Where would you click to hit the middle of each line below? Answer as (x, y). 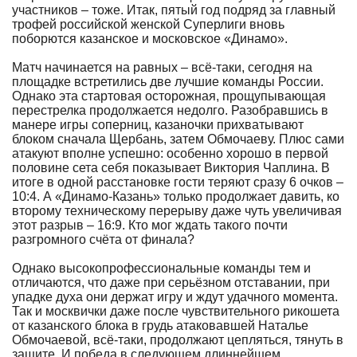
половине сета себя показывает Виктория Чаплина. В (171, 168)
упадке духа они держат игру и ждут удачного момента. (175, 297)
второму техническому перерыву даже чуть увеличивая (177, 211)
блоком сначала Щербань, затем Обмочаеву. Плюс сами (178, 139)
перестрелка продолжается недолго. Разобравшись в (170, 110)
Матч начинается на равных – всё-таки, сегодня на (162, 67)
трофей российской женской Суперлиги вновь (148, 24)
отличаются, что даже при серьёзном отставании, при (171, 282)
